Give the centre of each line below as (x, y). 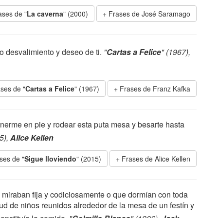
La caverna (45, 14)
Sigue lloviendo (50, 159)
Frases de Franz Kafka (155, 89)
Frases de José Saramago (149, 14)
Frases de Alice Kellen (156, 159)
